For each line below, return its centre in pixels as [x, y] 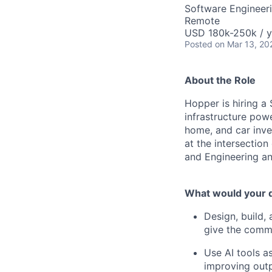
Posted [199, 44]
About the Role [220, 80]
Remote [202, 21]
